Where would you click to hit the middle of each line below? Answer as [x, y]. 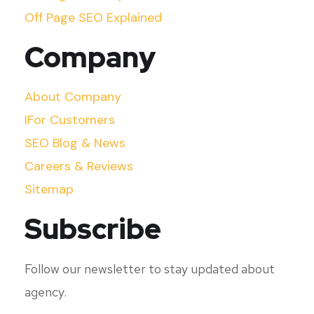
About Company [73, 97]
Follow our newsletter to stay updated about [150, 269]
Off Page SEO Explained [93, 18]
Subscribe [93, 229]
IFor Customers [70, 120]
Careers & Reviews [79, 166]
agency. [46, 292]
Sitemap [49, 189]
